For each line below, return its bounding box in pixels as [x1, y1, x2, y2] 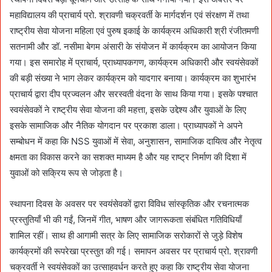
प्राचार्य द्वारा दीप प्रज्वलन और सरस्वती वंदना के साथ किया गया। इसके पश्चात [10, 87, 257, 100]
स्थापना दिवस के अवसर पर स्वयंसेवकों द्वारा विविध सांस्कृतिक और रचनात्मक [10, 197, 249, 209]
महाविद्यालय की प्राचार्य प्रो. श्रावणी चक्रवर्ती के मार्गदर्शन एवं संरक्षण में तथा [10, 8, 249, 21]
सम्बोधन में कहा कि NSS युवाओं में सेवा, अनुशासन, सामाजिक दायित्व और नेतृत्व [10, 135, 262, 147]
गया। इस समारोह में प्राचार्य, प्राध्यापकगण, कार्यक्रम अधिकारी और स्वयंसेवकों [10, 56, 258, 68]
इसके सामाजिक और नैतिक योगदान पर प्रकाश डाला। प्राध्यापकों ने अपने [10, 119, 243, 131]
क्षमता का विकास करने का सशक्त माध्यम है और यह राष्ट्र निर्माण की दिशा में [10, 151, 246, 163]
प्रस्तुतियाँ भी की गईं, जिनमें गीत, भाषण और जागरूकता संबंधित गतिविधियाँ [10, 213, 242, 225]
